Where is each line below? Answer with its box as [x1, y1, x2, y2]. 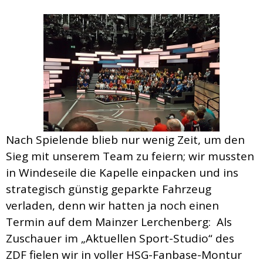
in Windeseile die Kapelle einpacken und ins [6, 165, 238, 181]
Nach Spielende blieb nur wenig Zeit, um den [6, 132, 245, 148]
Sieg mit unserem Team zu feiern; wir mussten [6, 149, 254, 164]
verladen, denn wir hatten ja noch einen [6, 198, 219, 214]
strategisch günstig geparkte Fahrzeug [6, 181, 211, 197]
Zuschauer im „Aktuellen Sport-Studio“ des [6, 231, 234, 247]
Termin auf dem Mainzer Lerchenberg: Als [6, 214, 232, 230]
